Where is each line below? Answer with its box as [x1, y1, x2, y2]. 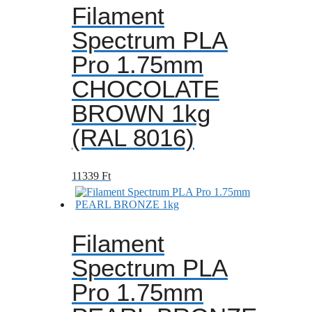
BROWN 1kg [72, 99, 210, 127]
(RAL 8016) [72, 123, 194, 151]
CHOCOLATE [72, 75, 219, 102]
